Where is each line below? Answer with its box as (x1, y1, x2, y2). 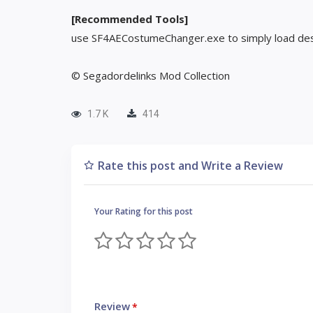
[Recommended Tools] (71, 12, 188, 26)
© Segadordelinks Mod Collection (71, 68, 230, 82)
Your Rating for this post (94, 205, 193, 217)
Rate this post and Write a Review (98, 158, 283, 173)
